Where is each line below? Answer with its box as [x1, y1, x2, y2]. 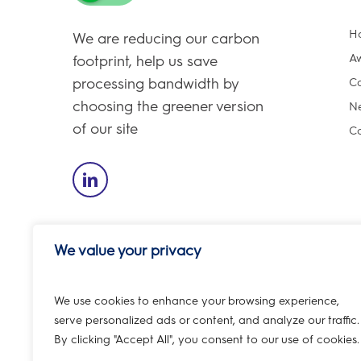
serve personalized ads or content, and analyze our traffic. [54, 313, 359, 327]
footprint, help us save [73, 52, 218, 71]
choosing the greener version [73, 98, 264, 116]
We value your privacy [54, 242, 201, 259]
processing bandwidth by [73, 75, 239, 93]
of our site [73, 120, 139, 139]
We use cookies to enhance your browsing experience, [54, 294, 339, 308]
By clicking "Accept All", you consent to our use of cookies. [54, 333, 359, 346]
